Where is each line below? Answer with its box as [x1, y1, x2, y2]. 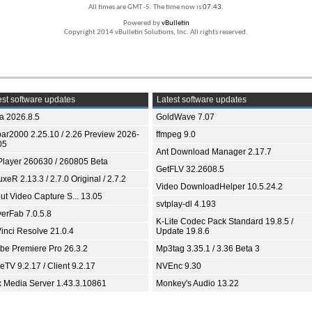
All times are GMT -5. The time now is [88, 3, 203, 11]
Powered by [123, 19, 162, 27]
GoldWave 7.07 [156, 112, 214, 122]
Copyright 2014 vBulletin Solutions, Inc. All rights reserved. [64, 29, 248, 36]
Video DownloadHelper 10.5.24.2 [156, 182, 283, 192]
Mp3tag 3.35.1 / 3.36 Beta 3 [156, 244, 260, 253]
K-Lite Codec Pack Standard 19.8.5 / [156, 217, 293, 226]
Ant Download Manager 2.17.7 [156, 147, 272, 157]
